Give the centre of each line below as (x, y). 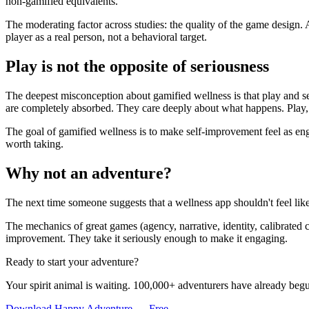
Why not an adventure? (89, 173)
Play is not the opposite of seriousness (137, 67)
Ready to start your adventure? (72, 261)
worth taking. (34, 143)
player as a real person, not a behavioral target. (106, 37)
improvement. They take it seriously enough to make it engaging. (147, 238)
